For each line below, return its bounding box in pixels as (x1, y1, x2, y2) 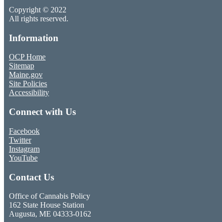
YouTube (9, 153, 38, 162)
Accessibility (9, 88, 49, 97)
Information (9, 32, 58, 43)
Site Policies (9, 79, 47, 88)
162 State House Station (9, 201, 84, 210)
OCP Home (9, 53, 46, 61)
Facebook (9, 126, 40, 135)
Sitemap (9, 61, 34, 70)
